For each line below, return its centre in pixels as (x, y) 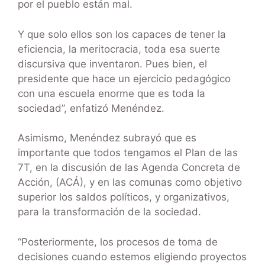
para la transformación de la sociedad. (109, 212)
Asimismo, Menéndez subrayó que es (107, 138)
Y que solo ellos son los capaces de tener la (122, 34)
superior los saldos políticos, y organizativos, (124, 197)
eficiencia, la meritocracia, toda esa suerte (119, 49)
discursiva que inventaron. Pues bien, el (112, 64)
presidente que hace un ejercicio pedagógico (124, 78)
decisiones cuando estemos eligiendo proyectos (132, 256)
